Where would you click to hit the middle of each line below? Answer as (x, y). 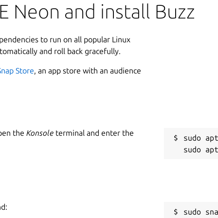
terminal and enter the (94, 133)
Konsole (40, 133)
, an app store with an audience (88, 70)
